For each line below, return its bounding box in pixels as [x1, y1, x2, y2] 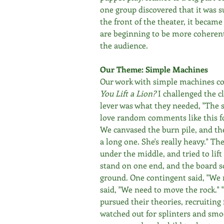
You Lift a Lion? [100, 88, 158, 98]
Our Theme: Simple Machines [100, 64, 208, 74]
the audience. [100, 40, 148, 50]
